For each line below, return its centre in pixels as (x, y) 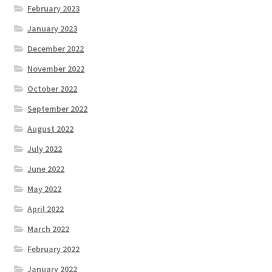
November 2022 (56, 68)
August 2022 (51, 128)
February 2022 (54, 249)
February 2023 (54, 8)
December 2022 (56, 48)
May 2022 (45, 189)
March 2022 (49, 229)
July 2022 (45, 148)
